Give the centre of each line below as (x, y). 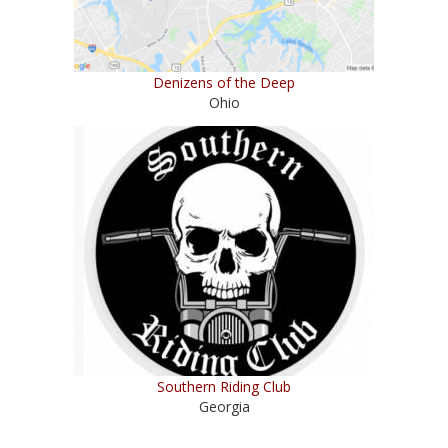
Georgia (224, 407)
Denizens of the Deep (224, 83)
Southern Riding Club (224, 387)
